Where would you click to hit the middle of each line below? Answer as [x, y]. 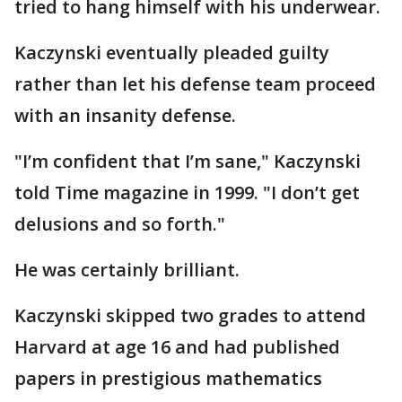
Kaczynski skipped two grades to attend [190, 315]
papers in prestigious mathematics [168, 378]
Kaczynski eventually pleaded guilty [172, 52]
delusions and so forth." [120, 223]
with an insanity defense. [125, 115]
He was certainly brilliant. [127, 269]
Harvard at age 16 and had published [177, 346]
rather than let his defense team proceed [195, 83]
